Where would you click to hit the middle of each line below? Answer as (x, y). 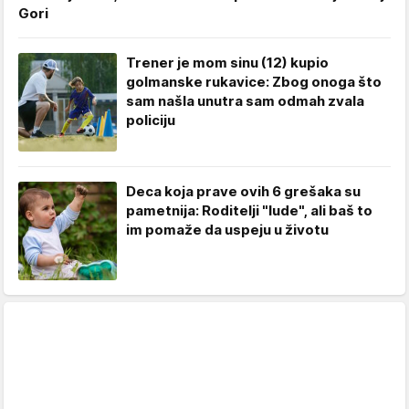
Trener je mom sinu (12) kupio (227, 62)
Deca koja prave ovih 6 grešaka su (243, 191)
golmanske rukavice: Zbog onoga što (254, 81)
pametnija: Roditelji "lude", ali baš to (249, 210)
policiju (151, 120)
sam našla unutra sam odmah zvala (245, 100)
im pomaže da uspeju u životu (227, 229)
